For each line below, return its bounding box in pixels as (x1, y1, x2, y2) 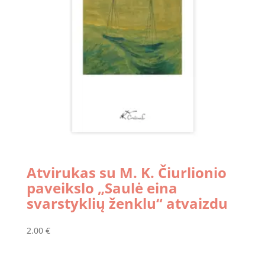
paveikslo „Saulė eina (26, 177, 177, 198)
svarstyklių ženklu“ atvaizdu (26, 193, 228, 213)
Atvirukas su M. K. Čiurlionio (26, 162, 227, 182)
